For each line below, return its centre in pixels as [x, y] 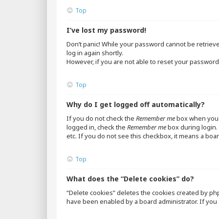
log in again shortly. [95, 53]
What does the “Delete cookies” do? [130, 179]
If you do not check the [101, 118]
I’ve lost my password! [106, 30]
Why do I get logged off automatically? [136, 104]
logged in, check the [97, 127]
